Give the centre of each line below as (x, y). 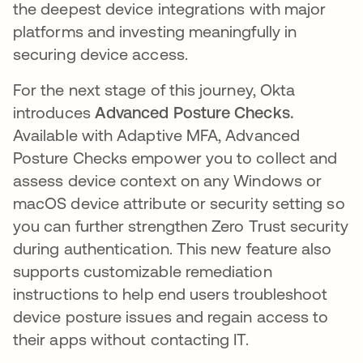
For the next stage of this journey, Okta (154, 89)
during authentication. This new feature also (173, 248)
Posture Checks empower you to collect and (175, 157)
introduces (54, 112)
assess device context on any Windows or (168, 180)
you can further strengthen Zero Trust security (181, 225)
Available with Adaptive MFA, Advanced (156, 135)
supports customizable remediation (143, 271)
